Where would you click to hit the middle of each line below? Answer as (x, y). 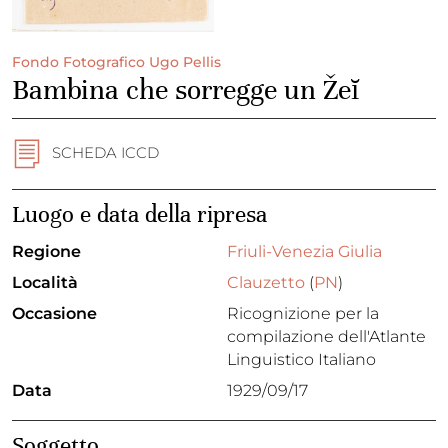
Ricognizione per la (303, 313)
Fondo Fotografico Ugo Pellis (116, 62)
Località (45, 282)
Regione (46, 251)
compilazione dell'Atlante (326, 336)
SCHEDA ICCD (105, 152)
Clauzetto (266, 282)
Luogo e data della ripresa (139, 214)
